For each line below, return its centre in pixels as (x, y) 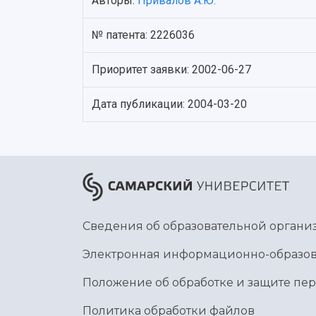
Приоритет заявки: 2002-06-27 (171, 69)
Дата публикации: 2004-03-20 (169, 104)
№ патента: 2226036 (143, 35)
